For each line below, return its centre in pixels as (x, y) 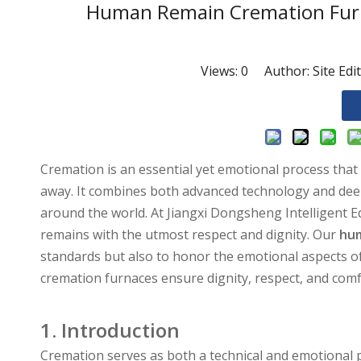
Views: (220, 71)
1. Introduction (110, 330)
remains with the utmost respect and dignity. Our (190, 235)
